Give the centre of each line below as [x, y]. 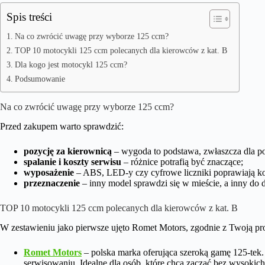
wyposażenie [49, 172]
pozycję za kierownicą [68, 151]
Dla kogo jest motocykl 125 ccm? [71, 64]
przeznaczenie [52, 183]
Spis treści [29, 17]
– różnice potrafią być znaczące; [182, 161]
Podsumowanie [40, 79]
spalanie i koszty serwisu [72, 161]
